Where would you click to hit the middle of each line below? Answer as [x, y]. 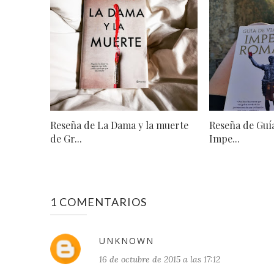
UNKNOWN [127, 240]
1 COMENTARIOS [98, 202]
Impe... [224, 138]
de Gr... [66, 138]
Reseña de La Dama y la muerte [119, 125]
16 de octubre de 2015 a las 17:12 [160, 259]
